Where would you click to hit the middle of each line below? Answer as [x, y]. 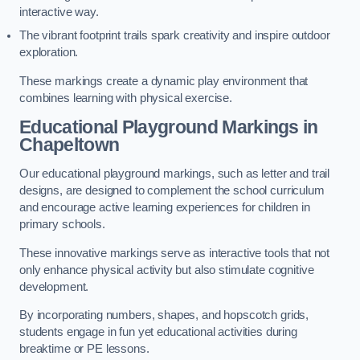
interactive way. [59, 12]
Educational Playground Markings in [169, 127]
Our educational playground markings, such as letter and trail [175, 174]
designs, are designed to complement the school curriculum [172, 190]
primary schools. [62, 224]
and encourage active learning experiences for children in [165, 207]
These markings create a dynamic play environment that [164, 81]
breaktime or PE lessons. [84, 349]
